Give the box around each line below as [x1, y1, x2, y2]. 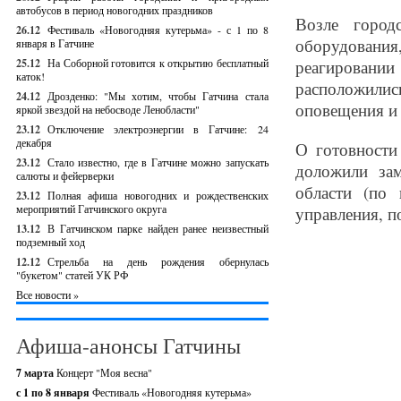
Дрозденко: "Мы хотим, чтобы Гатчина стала [47, 89, 269, 103]
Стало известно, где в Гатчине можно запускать [47, 155, 269, 169]
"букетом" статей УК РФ [16, 268, 128, 282]
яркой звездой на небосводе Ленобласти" [16, 102, 200, 116]
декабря [16, 135, 52, 149]
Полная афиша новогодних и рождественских [47, 188, 269, 202]
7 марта [16, 365, 56, 380]
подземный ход [16, 235, 85, 249]
